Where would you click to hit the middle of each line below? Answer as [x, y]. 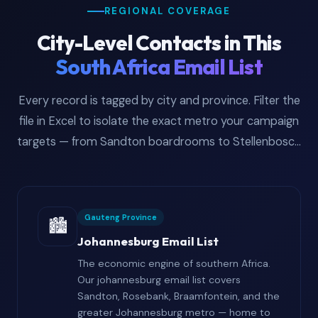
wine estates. [159, 163]
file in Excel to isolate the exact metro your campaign [159, 121]
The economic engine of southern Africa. [174, 264]
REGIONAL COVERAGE [168, 11]
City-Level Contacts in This [159, 43]
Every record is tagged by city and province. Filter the [159, 101]
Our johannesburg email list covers [159, 280]
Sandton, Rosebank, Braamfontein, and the [179, 296]
